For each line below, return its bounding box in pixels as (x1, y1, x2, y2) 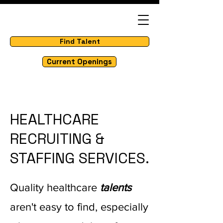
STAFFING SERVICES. (10, 148, 149, 168)
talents (100, 182, 131, 193)
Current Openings (47, 57, 112, 66)
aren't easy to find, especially (10, 201, 148, 213)
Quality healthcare (10, 182, 100, 193)
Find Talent (59, 37, 100, 46)
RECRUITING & (10, 129, 105, 148)
